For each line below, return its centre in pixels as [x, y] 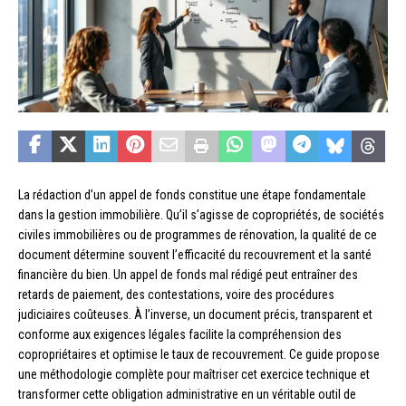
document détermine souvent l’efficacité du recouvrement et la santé [195, 255]
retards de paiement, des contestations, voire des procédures [176, 295]
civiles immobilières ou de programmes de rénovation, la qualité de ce [198, 235]
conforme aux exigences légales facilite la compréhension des [180, 335]
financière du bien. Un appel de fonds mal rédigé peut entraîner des [188, 275]
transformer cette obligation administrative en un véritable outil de [187, 395]
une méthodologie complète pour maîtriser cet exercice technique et [194, 375]
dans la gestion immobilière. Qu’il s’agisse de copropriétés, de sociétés [201, 215]
